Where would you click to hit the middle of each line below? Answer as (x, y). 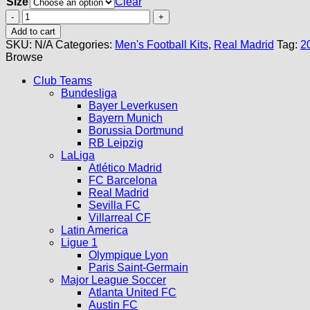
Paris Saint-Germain (138, 267)
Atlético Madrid (125, 167)
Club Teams (63, 80)
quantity (41, 77)
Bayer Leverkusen (133, 105)
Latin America (94, 230)
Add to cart (33, 31)
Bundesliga (89, 93)
